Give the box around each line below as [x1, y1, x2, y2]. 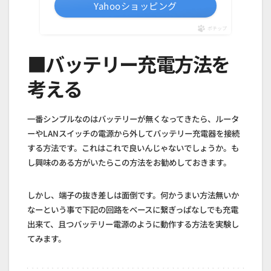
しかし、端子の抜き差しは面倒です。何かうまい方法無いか [27, 189, 239, 201]
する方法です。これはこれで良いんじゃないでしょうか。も [27, 142, 239, 154]
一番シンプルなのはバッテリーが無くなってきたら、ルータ [27, 113, 239, 125]
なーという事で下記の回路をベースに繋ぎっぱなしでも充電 [27, 203, 238, 216]
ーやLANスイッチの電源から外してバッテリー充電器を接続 [27, 127, 240, 140]
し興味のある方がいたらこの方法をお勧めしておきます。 [27, 156, 231, 169]
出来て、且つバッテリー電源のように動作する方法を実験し [27, 218, 239, 230]
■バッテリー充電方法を [27, 49, 230, 77]
